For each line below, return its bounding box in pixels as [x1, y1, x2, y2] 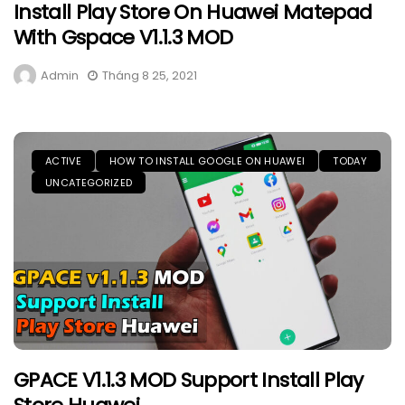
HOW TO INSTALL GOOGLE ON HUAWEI [108, 153, 306, 168]
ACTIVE [45, 153, 81, 168]
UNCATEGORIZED [45, 174, 133, 190]
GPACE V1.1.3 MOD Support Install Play [14, 365, 363, 394]
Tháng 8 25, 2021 [102, 66, 197, 84]
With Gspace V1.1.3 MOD [14, 23, 233, 52]
